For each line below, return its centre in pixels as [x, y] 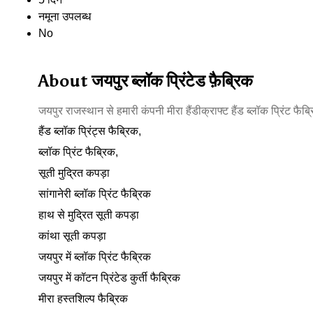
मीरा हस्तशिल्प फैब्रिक [83, 299]
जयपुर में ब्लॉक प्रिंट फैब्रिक [95, 257]
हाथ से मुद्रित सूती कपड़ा [89, 215]
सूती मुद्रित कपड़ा [74, 173]
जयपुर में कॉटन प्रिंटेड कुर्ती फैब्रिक [109, 278]
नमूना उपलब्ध [65, 17]
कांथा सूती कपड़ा [72, 236]
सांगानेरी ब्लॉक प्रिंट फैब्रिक [95, 194]
